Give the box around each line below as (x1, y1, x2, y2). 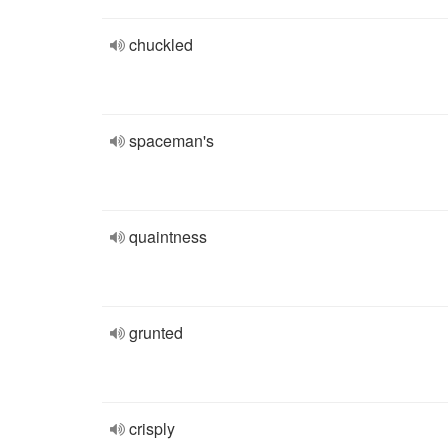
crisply (129, 417, 175, 440)
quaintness (129, 225, 207, 248)
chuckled (129, 33, 193, 56)
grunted (129, 321, 183, 344)
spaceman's (129, 129, 214, 152)
